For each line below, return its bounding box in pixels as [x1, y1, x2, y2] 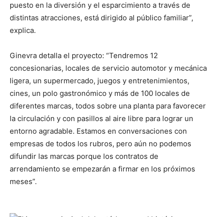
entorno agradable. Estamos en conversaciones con [10, 126, 187, 136]
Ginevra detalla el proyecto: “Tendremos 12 [10, 50, 158, 60]
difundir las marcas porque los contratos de [10, 151, 158, 161]
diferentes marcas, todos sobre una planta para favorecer [10, 101, 206, 110]
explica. [10, 25, 36, 35]
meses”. [10, 176, 37, 186]
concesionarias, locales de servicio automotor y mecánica [10, 63, 207, 73]
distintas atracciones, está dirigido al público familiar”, [10, 13, 193, 22]
